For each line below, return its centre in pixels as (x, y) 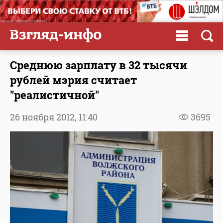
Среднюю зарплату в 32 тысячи (99, 65)
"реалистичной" (55, 95)
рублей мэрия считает (73, 80)
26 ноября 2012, (44, 117)
